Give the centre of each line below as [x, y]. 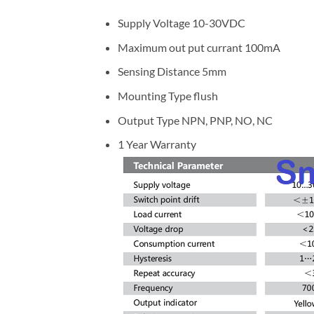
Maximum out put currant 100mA [199, 47]
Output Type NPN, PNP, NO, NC [195, 120]
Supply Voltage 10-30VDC [181, 23]
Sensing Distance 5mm [172, 71]
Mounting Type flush [168, 96]
